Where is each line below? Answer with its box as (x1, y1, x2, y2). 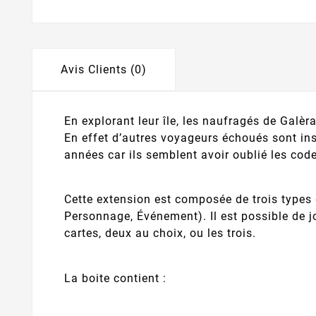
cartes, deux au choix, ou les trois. (64, 226, 256, 241)
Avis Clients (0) (61, 62, 147, 76)
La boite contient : (64, 272, 170, 286)
